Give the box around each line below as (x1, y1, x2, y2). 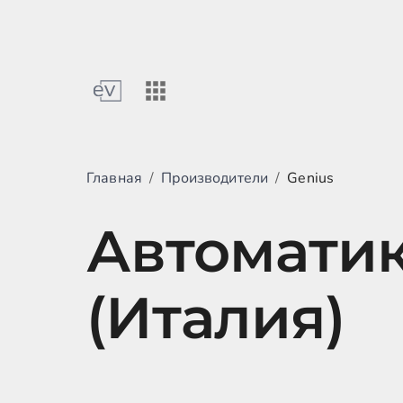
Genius (287, 168, 335, 188)
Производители (161, 168, 269, 188)
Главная (86, 168, 143, 188)
